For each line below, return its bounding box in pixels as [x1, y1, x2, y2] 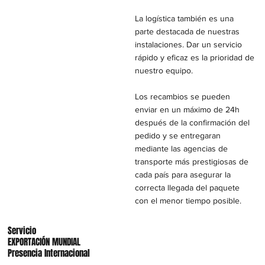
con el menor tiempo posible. [135, 195, 242, 205]
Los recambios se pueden [135, 91, 231, 101]
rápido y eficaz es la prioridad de [135, 52, 255, 62]
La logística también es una [135, 13, 234, 23]
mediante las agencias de [135, 143, 228, 153]
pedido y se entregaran [135, 130, 221, 140]
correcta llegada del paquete [135, 182, 240, 192]
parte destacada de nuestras [135, 26, 240, 36]
